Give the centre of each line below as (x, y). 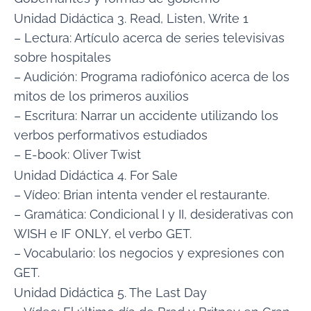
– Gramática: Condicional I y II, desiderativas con (154, 214)
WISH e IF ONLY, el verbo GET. (103, 233)
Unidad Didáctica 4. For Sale (96, 175)
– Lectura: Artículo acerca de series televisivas (149, 38)
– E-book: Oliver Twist (77, 155)
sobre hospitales (62, 58)
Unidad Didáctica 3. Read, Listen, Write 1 (131, 19)
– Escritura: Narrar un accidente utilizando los (146, 116)
